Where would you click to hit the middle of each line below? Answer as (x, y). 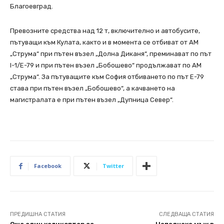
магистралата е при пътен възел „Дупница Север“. (92, 100)
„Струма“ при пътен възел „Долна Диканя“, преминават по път (111, 54)
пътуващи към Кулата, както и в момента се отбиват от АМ (104, 42)
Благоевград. (31, 6)
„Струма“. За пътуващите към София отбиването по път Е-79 (107, 77)
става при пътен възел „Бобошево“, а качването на (92, 88)
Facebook (48, 166)
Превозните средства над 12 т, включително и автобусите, (105, 31)
